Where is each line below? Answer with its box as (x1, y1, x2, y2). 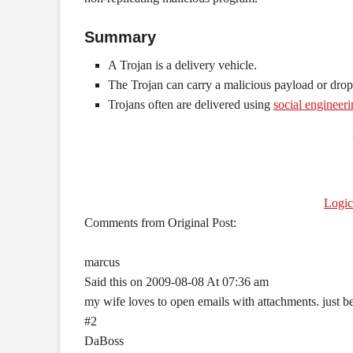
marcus (84, 255, 120, 269)
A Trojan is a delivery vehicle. (108, 58, 257, 72)
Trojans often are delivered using (108, 98, 273, 111)
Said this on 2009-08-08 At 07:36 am (84, 275, 269, 288)
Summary (84, 28, 156, 46)
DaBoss (84, 334, 124, 347)
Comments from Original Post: (84, 216, 236, 229)
